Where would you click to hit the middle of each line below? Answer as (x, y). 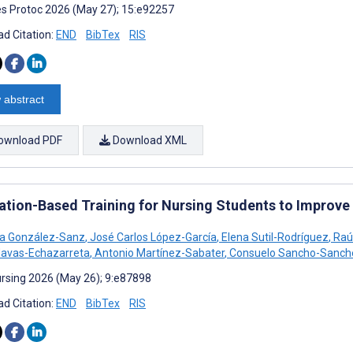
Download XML (149, 140)
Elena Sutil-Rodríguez (274, 237)
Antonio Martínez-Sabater (158, 253)
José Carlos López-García (152, 237)
